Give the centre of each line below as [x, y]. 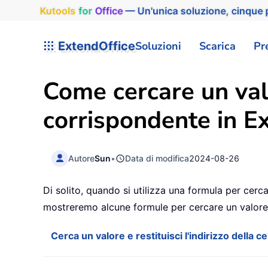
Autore [82, 158]
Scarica [217, 46]
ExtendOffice [95, 46]
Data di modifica [157, 158]
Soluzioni [158, 46]
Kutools [55, 10]
